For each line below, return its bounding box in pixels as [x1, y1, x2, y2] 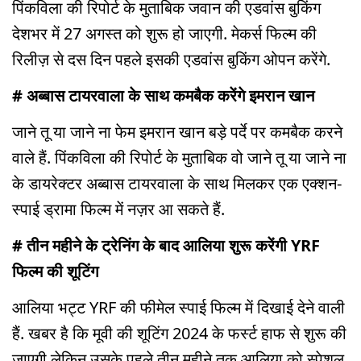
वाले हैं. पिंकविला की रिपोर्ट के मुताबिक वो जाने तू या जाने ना [12, 147, 346, 169]
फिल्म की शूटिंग [12, 259, 98, 282]
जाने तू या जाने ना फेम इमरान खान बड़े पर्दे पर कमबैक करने [12, 121, 342, 143]
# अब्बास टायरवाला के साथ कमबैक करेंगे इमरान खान [12, 85, 314, 107]
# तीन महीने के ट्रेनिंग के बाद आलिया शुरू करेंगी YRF [12, 234, 320, 256]
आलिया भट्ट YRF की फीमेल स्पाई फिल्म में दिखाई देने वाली [12, 296, 345, 318]
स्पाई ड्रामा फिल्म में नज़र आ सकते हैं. [12, 198, 225, 221]
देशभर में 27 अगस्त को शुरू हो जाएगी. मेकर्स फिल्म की [12, 23, 317, 45]
